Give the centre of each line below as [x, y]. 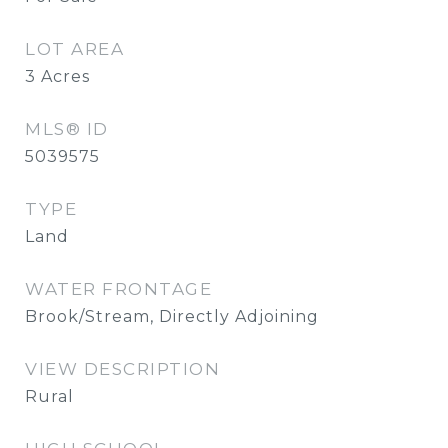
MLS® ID [67, 129]
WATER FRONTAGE [118, 289]
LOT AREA [74, 49]
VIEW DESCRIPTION [122, 369]
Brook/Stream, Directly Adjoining [172, 316]
